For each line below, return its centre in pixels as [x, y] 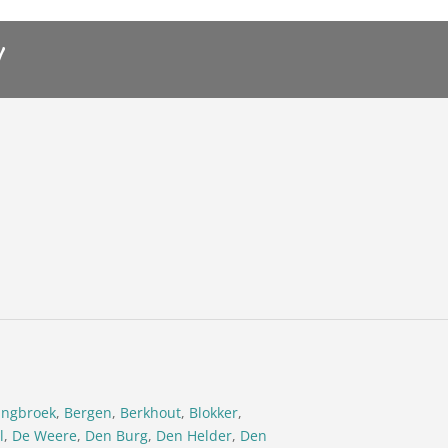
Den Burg [117, 435]
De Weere [45, 435]
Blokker [214, 412]
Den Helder [194, 435]
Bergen [88, 412]
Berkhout [151, 412]
